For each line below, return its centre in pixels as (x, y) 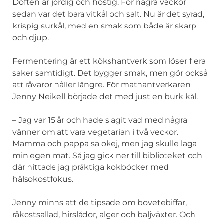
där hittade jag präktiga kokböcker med (91, 167)
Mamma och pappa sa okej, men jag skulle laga (105, 143)
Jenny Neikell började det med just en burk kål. (105, 96)
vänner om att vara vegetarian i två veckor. (95, 132)
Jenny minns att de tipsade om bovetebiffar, (99, 202)
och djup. (30, 37)
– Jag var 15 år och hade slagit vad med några (100, 120)
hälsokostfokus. (43, 179)
